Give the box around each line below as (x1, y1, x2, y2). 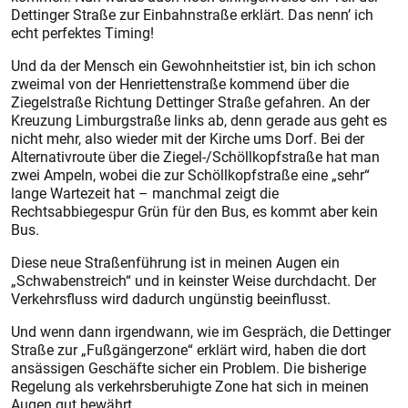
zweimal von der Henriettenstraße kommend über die (11, 74, 349, 94)
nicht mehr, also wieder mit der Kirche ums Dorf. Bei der (11, 128, 364, 148)
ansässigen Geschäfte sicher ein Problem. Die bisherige (11, 358, 366, 378)
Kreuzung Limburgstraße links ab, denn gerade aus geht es (11, 110, 387, 130)
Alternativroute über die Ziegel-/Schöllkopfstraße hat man (11, 147, 380, 167)
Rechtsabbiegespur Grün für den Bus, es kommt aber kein (11, 201, 378, 221)
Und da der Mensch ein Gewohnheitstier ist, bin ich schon (11, 56, 376, 76)
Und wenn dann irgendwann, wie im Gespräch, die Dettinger (11, 321, 391, 342)
